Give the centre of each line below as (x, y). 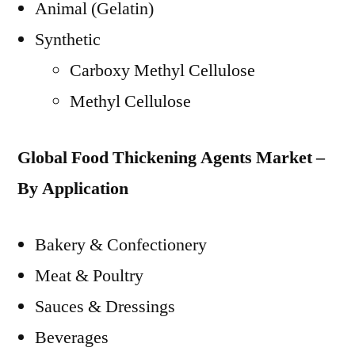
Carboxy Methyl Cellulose (162, 71)
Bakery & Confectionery (121, 245)
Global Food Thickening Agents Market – (171, 158)
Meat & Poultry (89, 276)
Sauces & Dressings (105, 307)
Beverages (72, 338)
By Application (73, 189)
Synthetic (68, 40)
